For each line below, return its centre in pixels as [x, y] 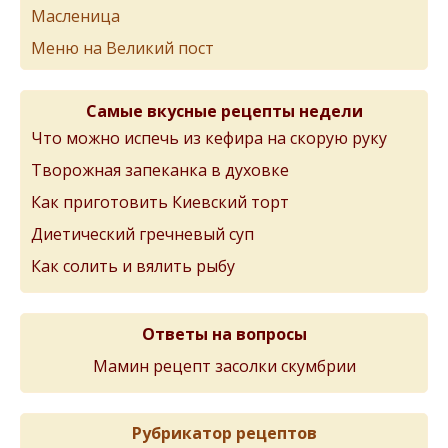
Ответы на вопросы [224, 334]
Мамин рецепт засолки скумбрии [224, 366]
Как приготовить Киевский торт [160, 202]
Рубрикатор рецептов [224, 433]
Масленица [75, 16]
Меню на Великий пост [122, 48]
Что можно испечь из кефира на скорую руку [209, 138]
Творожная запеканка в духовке [160, 170]
